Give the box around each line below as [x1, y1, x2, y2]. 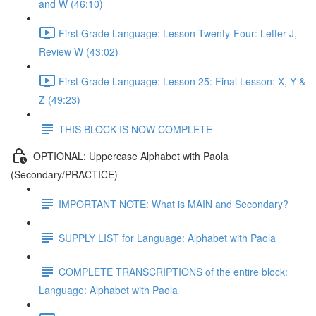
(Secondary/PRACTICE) [11, 167, 118, 181]
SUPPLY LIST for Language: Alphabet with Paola [59, 230, 276, 245]
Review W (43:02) [39, 44, 119, 59]
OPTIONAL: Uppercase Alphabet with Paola [33, 148, 229, 163]
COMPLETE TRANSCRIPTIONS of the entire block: [59, 264, 288, 279]
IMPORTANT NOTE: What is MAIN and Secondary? [59, 196, 288, 211]
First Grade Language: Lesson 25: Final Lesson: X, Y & [59, 73, 305, 88]
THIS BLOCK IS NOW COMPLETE [59, 121, 212, 136]
